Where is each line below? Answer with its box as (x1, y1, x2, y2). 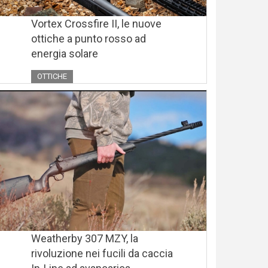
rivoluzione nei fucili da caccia (31, 247, 173, 260)
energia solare (31, 47, 98, 60)
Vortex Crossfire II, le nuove (31, 17, 162, 31)
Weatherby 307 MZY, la (31, 232, 138, 245)
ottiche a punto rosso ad (31, 32, 146, 45)
